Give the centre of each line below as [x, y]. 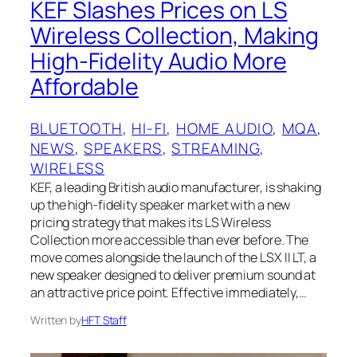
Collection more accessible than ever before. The [170, 239]
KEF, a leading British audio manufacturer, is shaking [176, 187]
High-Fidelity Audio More [159, 61]
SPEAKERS [123, 148]
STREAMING [216, 148]
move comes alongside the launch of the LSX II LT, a [173, 257]
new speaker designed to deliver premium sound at [173, 275]
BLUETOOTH [76, 128]
